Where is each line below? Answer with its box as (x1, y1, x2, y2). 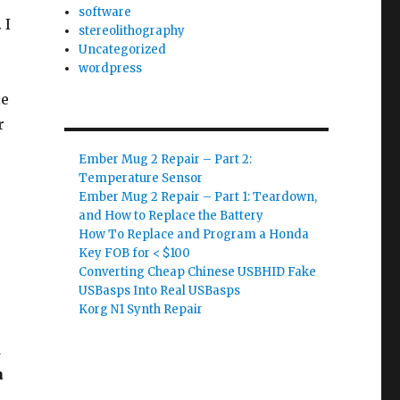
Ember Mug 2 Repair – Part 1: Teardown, (79, 189, 318, 204)
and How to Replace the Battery (79, 208, 264, 223)
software (79, 4, 132, 20)
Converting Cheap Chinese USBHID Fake (79, 264, 317, 279)
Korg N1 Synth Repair (79, 302, 204, 317)
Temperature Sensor (79, 171, 204, 186)
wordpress (79, 61, 143, 76)
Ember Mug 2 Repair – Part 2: (79, 152, 253, 167)
